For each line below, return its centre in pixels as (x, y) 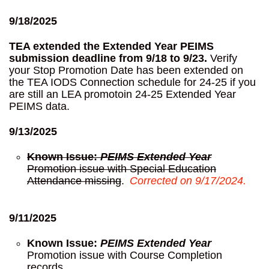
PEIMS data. (39, 106)
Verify (222, 58)
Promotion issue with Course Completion (125, 255)
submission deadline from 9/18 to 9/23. (108, 58)
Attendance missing (74, 180)
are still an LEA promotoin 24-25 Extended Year (122, 94)
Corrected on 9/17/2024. (186, 180)
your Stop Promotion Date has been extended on (126, 70)
